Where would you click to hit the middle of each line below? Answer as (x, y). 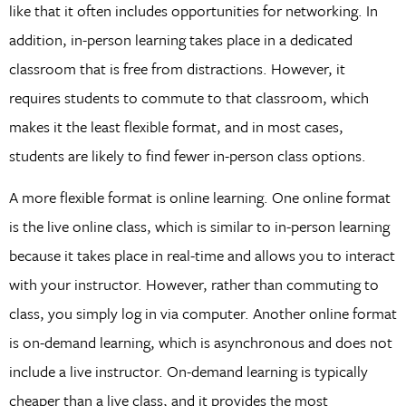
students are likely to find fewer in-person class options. (187, 155)
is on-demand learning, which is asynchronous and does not (200, 343)
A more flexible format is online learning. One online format (199, 198)
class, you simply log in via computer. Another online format (203, 314)
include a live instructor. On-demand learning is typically (188, 372)
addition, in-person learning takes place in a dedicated (180, 39)
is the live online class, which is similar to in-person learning (199, 227)
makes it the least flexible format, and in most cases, (176, 126)
